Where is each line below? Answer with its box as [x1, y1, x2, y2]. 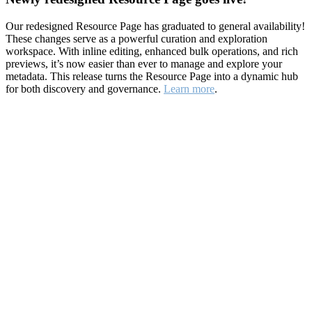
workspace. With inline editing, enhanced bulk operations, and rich [6, 45, 298, 57]
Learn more [164, 82, 214, 95]
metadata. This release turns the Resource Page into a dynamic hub [6, 70, 298, 82]
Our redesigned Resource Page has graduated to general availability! [6, 19, 305, 32]
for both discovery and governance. [6, 82, 164, 95]
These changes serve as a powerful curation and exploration [6, 32, 267, 45]
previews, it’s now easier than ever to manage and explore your [6, 57, 282, 70]
